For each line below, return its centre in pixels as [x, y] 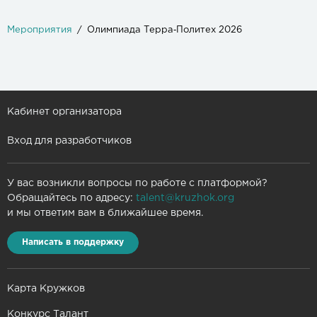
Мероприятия [40, 30]
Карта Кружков [46, 289]
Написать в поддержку [73, 242]
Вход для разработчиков [69, 141]
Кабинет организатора [64, 112]
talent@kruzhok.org [185, 198]
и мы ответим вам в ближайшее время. [105, 213]
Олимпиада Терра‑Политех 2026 [165, 30]
